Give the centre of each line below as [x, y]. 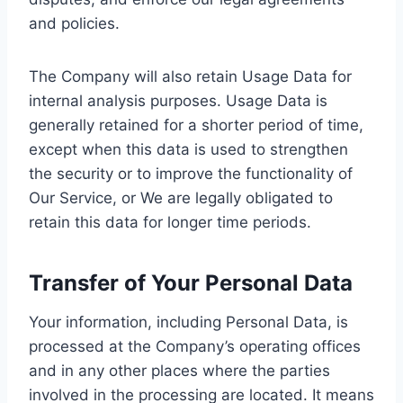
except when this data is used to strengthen [188, 149]
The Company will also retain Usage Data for [190, 76]
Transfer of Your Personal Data [191, 282]
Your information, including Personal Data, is [188, 322]
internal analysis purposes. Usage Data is [178, 100]
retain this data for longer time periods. [170, 222]
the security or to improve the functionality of [191, 173]
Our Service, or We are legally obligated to [181, 197]
